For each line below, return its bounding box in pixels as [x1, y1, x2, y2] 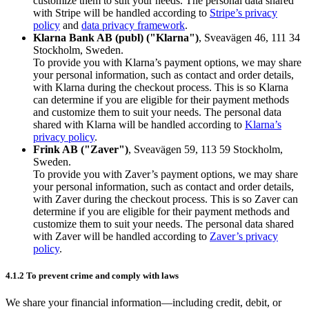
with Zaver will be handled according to [33, 230, 210, 242]
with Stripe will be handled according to [33, 6, 210, 19]
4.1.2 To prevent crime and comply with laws [6, 270, 179, 281]
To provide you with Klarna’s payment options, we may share [33, 56, 301, 68]
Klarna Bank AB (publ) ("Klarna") [33, 31, 199, 43]
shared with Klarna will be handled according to [33, 118, 245, 130]
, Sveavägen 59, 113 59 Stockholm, [128, 143, 283, 155]
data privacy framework [81, 19, 185, 31]
